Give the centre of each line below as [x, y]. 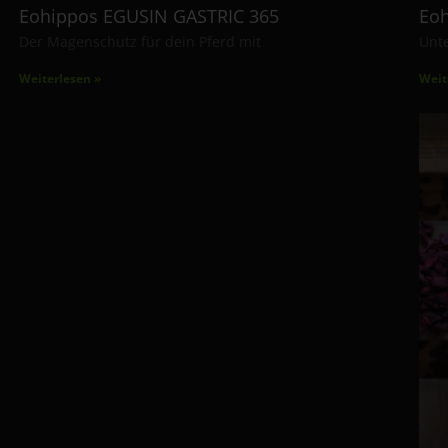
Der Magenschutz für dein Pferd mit [139, 41]
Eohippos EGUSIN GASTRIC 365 [148, 15]
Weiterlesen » [59, 78]
